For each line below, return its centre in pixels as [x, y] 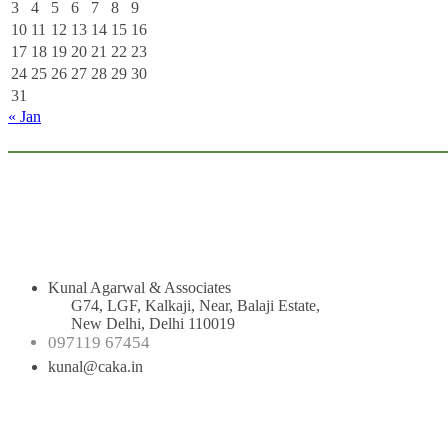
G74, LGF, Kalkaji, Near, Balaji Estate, [195, 306]
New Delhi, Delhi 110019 [153, 324]
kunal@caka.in [95, 367]
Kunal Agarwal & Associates [139, 288]
